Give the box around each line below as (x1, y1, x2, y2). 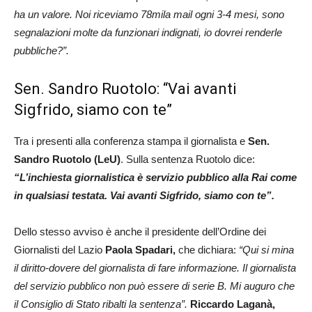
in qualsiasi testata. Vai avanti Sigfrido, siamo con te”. (14, 189, 274, 201)
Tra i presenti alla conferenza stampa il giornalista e (14, 135, 245, 147)
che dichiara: (178, 244, 239, 256)
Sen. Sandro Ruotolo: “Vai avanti (14, 80, 237, 97)
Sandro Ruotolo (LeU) (14, 153, 120, 165)
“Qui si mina (239, 244, 294, 256)
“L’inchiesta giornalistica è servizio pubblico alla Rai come (14, 171, 297, 183)
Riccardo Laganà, (190, 298, 275, 310)
